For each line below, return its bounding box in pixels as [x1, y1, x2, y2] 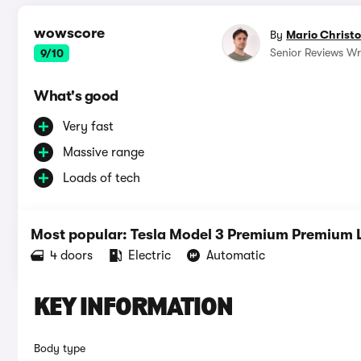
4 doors [50, 248, 93, 263]
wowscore [34, 25, 105, 42]
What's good [34, 88, 118, 105]
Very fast [63, 119, 114, 135]
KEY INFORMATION [34, 296, 233, 322]
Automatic [206, 248, 265, 263]
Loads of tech [63, 171, 140, 186]
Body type [34, 342, 85, 355]
